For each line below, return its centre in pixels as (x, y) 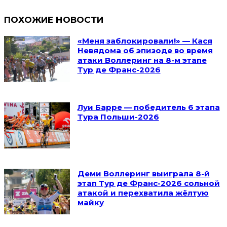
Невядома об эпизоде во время (145, 51)
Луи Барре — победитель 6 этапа (148, 107)
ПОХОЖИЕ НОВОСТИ (54, 20)
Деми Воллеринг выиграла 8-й (143, 173)
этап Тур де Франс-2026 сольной (148, 183)
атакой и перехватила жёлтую (143, 193)
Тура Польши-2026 (118, 117)
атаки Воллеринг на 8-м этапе (142, 60)
